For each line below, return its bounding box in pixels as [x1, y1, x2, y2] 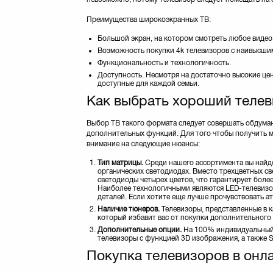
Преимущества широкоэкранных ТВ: [87, 15, 211, 24]
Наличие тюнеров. [97, 205, 160, 214]
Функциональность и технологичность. [97, 58, 231, 68]
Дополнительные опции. [97, 225, 182, 235]
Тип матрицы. [97, 158, 143, 167]
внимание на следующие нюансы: [87, 139, 200, 148]
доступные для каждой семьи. [97, 79, 199, 88]
